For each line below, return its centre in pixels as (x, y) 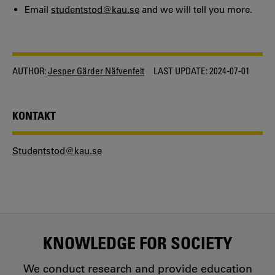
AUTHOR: (29, 71)
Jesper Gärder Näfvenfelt (96, 71)
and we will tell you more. (196, 10)
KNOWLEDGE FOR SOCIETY (137, 242)
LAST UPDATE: (180, 71)
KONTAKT (34, 115)
